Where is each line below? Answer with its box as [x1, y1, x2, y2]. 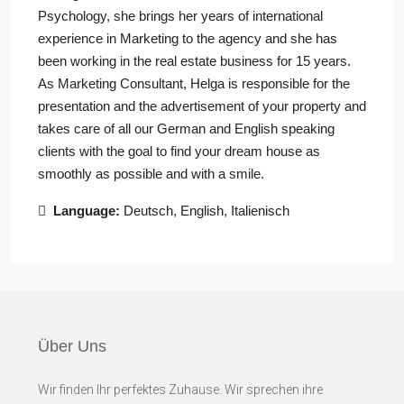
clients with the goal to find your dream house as [38, 143, 320, 159]
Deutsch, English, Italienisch [124, 203, 289, 218]
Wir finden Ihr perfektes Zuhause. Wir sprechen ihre [38, 382, 323, 397]
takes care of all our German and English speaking [38, 121, 335, 136]
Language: [53, 203, 120, 218]
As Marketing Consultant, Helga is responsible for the [38, 76, 350, 91]
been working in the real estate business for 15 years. [38, 53, 351, 69]
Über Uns [38, 337, 106, 355]
